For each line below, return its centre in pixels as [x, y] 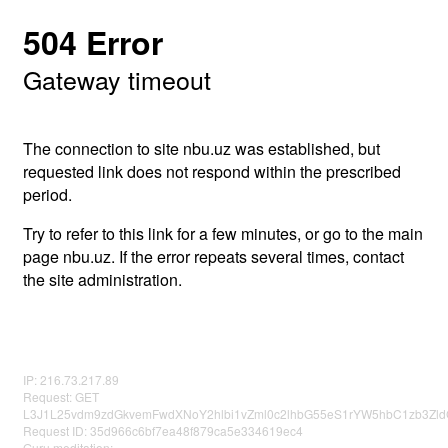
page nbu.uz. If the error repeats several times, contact [213, 256]
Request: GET [61, 396]
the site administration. [102, 279]
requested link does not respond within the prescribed [212, 171]
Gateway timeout [117, 79]
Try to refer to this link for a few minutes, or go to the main [223, 233]
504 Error [93, 42]
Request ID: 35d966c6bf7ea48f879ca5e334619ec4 [163, 430]
